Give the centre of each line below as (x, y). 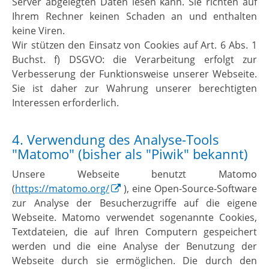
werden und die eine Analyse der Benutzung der (134, 246)
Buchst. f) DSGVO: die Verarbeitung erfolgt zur (134, 59)
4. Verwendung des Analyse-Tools (116, 140)
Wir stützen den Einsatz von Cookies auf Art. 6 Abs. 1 (134, 45)
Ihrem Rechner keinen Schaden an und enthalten (134, 16)
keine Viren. (38, 30)
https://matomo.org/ (62, 189)
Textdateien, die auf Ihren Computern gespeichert (134, 232)
